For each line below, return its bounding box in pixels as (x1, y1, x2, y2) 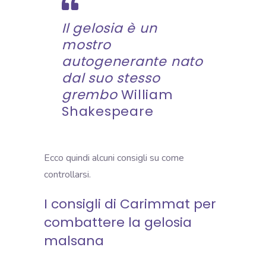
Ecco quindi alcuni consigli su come (44, 151, 184, 164)
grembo (62, 85, 122, 104)
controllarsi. (44, 167, 91, 181)
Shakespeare (62, 102, 154, 121)
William (121, 85, 173, 104)
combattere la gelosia (44, 213, 192, 232)
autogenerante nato (62, 52, 203, 71)
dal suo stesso (62, 68, 160, 87)
